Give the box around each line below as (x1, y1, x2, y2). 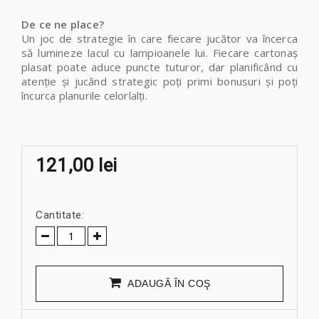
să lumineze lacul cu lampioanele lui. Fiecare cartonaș (21, 45, 298, 60)
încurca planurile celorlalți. (21, 88, 147, 103)
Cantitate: (36, 208, 84, 221)
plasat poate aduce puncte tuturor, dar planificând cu (21, 59, 298, 74)
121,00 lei (36, 154, 117, 176)
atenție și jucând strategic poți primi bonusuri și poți (21, 73, 298, 88)
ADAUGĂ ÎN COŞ (121, 277, 211, 289)
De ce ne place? (21, 16, 104, 31)
